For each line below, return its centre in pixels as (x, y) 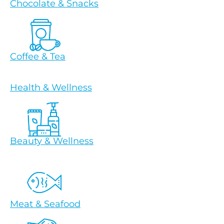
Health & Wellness (51, 88)
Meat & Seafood (45, 204)
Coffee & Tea (38, 57)
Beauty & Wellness (52, 141)
